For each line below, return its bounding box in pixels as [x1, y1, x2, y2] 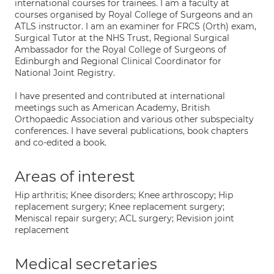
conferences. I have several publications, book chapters [15, 125, 248, 136]
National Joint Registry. [15, 67, 115, 78]
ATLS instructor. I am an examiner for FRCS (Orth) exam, [15, 21, 256, 32]
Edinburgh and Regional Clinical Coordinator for [15, 56, 221, 67]
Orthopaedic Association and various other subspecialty [15, 114, 254, 125]
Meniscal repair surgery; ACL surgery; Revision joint [15, 213, 234, 224]
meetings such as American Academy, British [15, 102, 210, 113]
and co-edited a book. [15, 137, 106, 148]
